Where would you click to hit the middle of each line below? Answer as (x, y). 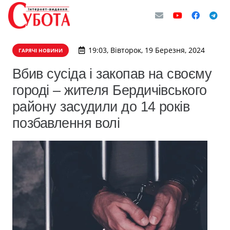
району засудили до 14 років (101, 107)
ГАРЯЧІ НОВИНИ (41, 50)
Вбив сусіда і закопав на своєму (112, 74)
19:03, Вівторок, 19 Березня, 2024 (146, 50)
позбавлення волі (66, 123)
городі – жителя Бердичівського (110, 90)
